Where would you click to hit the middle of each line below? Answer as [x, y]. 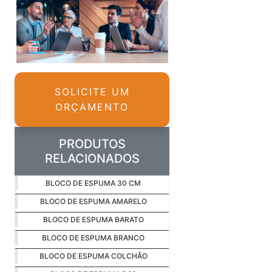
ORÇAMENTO [92, 107]
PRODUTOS [92, 144]
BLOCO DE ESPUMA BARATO [93, 220]
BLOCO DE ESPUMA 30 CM [93, 183]
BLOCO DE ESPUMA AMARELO [93, 202]
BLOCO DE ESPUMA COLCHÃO [93, 256]
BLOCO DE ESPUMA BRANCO [93, 238]
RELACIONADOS [92, 159]
